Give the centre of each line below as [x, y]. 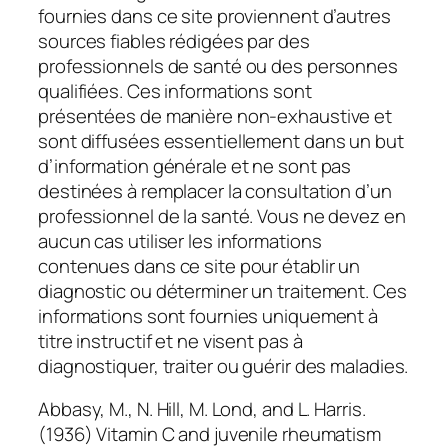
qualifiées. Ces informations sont [175, 90]
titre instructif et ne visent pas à [170, 340]
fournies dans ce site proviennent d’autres [214, 15]
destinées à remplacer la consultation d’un [215, 190]
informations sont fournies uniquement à [208, 315]
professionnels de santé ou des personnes [218, 65]
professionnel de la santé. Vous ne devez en [222, 215]
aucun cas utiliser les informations [180, 240]
